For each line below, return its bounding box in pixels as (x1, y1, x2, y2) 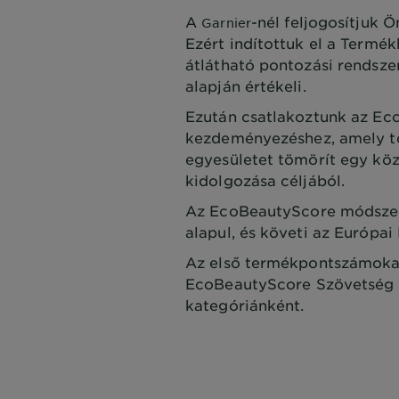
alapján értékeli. (185, 77, 306, 94)
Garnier (201, 14, 251, 30)
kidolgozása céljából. (185, 171, 346, 189)
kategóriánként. (185, 296, 305, 313)
